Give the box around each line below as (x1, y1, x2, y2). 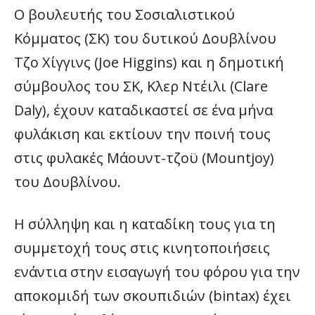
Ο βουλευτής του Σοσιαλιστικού (14, 5, 235, 24)
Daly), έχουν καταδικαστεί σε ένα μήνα (14, 101, 273, 120)
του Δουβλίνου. (14, 172, 121, 191)
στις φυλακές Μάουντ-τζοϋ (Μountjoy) (14, 148, 274, 167)
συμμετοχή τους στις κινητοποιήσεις (14, 238, 270, 257)
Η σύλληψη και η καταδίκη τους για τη (14, 214, 276, 233)
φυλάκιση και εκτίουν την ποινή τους (14, 124, 271, 143)
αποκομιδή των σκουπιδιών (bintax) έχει (14, 286, 291, 305)
